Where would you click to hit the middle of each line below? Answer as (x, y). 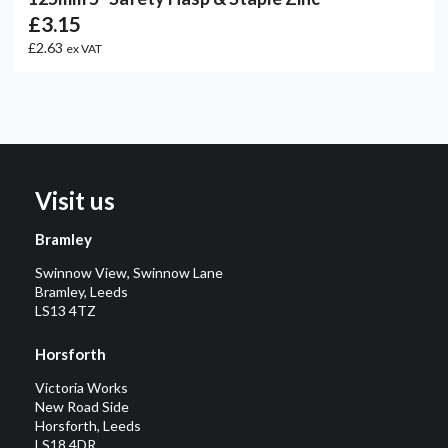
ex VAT (84, 48)
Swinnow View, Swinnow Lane (129, 272)
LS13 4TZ (65, 310)
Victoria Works (81, 388)
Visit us (75, 200)
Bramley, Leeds (81, 291)
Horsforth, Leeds (88, 426)
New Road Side (82, 407)
